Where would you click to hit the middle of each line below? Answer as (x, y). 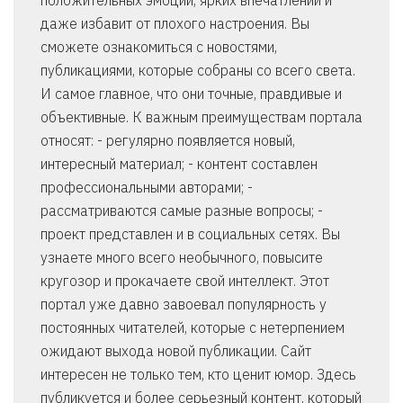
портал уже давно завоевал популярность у (184, 304)
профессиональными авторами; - (147, 188)
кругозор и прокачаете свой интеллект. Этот (185, 281)
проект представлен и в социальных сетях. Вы (190, 234)
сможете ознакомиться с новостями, (159, 47)
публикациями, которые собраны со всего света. (198, 71)
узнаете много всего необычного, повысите (182, 258)
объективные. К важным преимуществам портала (201, 117)
